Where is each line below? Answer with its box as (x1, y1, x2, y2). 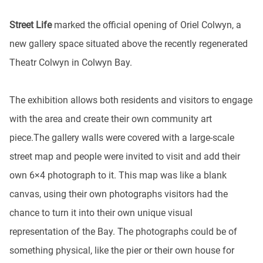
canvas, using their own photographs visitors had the (9, 188, 228, 200)
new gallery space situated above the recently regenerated (9, 38, 248, 49)
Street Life (9, 19, 52, 31)
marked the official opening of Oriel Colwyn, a (52, 19, 241, 31)
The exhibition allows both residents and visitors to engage (9, 95, 252, 106)
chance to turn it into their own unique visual (9, 207, 193, 218)
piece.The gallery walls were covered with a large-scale (9, 132, 234, 143)
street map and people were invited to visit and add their (9, 151, 240, 162)
